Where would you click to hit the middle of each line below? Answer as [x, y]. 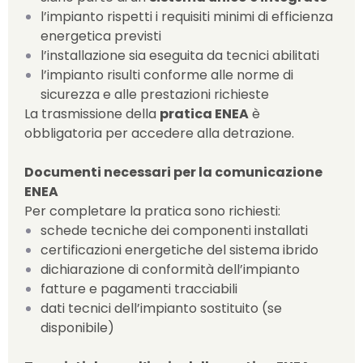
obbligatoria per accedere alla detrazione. [159, 133]
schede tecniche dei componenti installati [174, 231]
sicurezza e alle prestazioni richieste [155, 94]
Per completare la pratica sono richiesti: [152, 211]
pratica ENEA [204, 114]
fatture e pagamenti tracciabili [139, 289]
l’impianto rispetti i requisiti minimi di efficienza [187, 17]
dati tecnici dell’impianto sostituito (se [161, 308]
